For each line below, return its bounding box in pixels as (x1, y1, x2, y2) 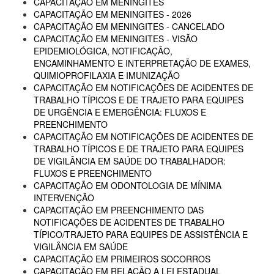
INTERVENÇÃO (34, 191, 94, 204)
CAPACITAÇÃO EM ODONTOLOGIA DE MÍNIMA (34, 179, 221, 191)
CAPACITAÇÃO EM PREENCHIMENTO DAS (34, 204, 204, 216)
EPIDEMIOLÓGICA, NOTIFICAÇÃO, (34, 45, 172, 57)
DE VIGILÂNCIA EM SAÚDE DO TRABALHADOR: (34, 155, 226, 167)
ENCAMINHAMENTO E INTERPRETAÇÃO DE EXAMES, (34, 57, 251, 69)
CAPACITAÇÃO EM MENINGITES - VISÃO (34, 32, 198, 45)
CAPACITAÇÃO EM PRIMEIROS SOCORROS (34, 253, 210, 265)
